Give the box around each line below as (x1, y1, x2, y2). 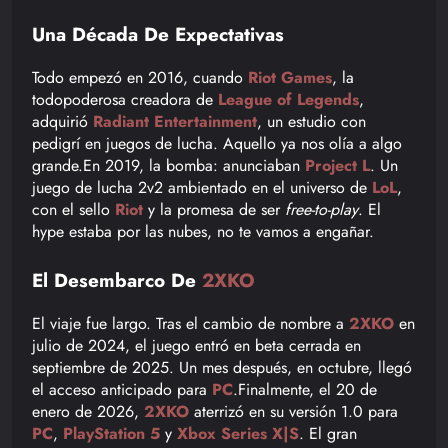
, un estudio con (257, 109, 366, 133)
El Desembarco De (32, 266, 202, 294)
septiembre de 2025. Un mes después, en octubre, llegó (32, 355, 412, 379)
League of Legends (218, 87, 359, 111)
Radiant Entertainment (93, 109, 257, 133)
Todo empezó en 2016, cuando (32, 65, 248, 89)
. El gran (299, 421, 357, 445)
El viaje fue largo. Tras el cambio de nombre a (32, 311, 349, 335)
